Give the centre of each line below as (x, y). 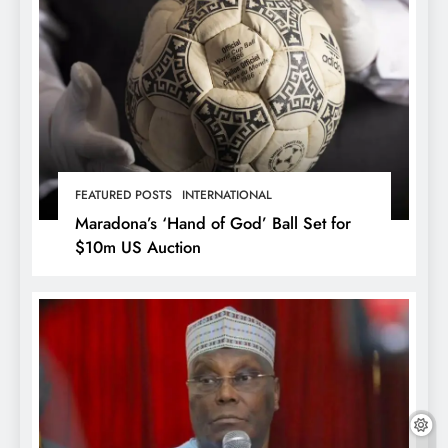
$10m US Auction (137, 247)
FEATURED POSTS (123, 195)
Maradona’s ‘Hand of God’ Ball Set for (212, 223)
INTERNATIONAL (226, 195)
